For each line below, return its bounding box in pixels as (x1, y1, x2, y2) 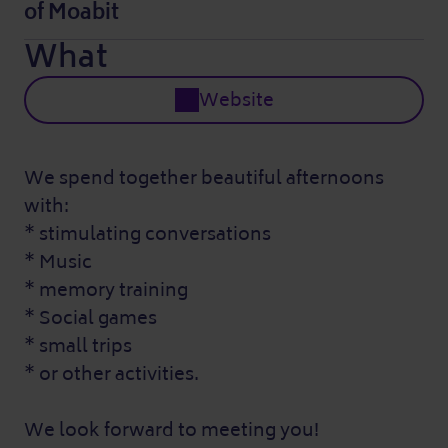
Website (198, 84, 274, 116)
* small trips (24, 330, 132, 362)
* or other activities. (24, 358, 199, 390)
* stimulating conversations (24, 218, 271, 250)
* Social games (24, 302, 157, 334)
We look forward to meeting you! (24, 414, 319, 446)
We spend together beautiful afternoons (24, 162, 384, 194)
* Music (24, 246, 92, 278)
